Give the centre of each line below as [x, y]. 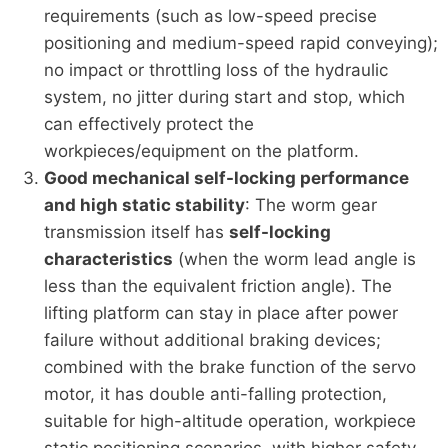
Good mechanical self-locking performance [226, 177]
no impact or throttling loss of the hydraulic [215, 69]
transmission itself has [136, 231]
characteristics [108, 258]
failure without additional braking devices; [212, 339]
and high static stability [144, 204]
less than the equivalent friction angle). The [217, 285]
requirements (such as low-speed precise [210, 15]
